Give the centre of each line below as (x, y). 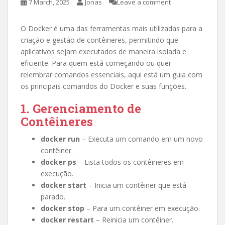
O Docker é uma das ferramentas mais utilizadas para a (111, 28)
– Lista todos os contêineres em (130, 162)
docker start (64, 185)
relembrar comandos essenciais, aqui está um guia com (111, 75)
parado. (53, 197)
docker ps (59, 162)
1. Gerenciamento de (81, 108)
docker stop (63, 208)
